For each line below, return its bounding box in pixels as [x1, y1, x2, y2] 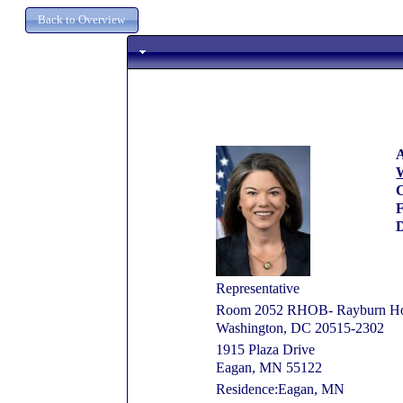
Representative [216, 281, 300, 297]
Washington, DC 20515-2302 [216, 320, 385, 336]
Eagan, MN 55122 [216, 360, 323, 376]
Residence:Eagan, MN [216, 381, 345, 398]
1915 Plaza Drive [216, 342, 316, 358]
